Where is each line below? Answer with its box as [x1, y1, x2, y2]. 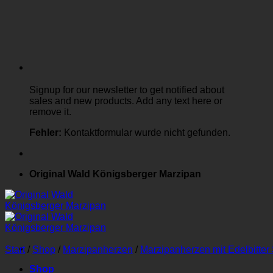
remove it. [29, 106, 71, 117]
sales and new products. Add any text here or [29, 95, 222, 106]
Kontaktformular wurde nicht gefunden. [62, 127, 230, 138]
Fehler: [29, 127, 62, 138]
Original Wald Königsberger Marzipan [29, 168, 201, 179]
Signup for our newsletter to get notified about [29, 84, 224, 95]
